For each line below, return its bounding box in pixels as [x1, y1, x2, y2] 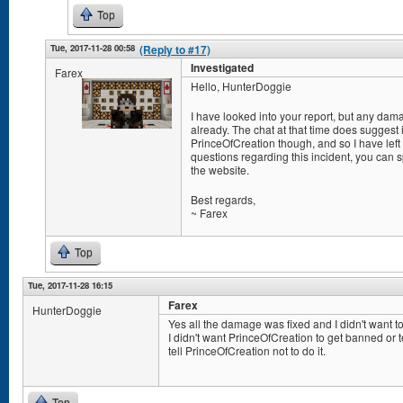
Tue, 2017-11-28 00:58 [50, 41, 135, 54]
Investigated [191, 59, 254, 76]
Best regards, [191, 192, 255, 207]
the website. [191, 162, 249, 177]
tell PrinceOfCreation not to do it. [168, 343, 326, 358]
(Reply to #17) [139, 41, 210, 58]
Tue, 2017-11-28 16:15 [28, 279, 112, 291]
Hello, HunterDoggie [191, 78, 291, 94]
